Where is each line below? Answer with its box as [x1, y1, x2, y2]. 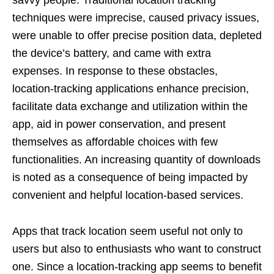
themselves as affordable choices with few [12, 135, 218, 148]
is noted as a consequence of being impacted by [12, 171, 248, 183]
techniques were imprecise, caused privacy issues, [12, 11, 259, 24]
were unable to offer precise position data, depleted [12, 29, 262, 42]
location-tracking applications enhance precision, [12, 82, 249, 95]
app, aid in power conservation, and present [12, 117, 226, 130]
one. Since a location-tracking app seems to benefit [12, 260, 262, 273]
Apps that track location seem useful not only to [12, 224, 243, 237]
